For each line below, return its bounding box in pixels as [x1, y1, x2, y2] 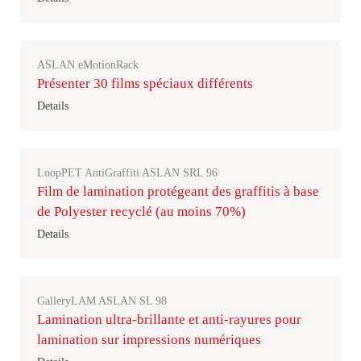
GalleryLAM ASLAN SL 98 [37, 295, 167, 307]
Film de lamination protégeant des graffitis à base [37, 184, 319, 199]
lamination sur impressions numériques [37, 332, 261, 347]
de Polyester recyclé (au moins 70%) [37, 204, 246, 219]
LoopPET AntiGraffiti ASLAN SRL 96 [37, 167, 218, 179]
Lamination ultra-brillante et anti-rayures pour [37, 312, 301, 327]
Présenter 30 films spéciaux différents [37, 76, 253, 91]
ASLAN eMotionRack [37, 59, 139, 71]
